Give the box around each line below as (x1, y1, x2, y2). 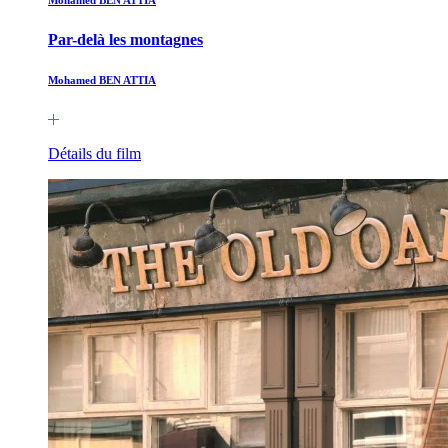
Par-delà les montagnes (48, 30, 203, 48)
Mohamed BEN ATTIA (48, 73, 156, 86)
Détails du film (48, 144, 141, 162)
